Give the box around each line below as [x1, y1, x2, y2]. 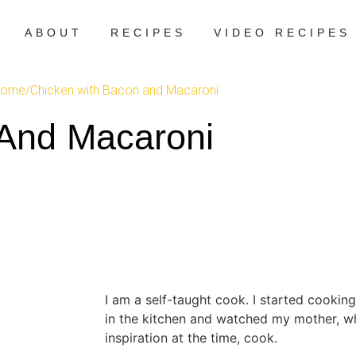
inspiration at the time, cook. [105, 330, 277, 346]
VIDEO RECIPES [214, 26, 351, 39]
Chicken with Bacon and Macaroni [29, 83, 219, 98]
